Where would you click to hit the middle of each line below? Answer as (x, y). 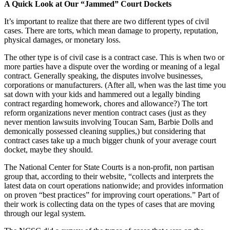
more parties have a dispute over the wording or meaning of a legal (112, 66)
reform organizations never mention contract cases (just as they (105, 112)
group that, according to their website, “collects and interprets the (109, 176)
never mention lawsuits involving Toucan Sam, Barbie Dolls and (109, 122)
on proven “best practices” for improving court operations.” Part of (112, 195)
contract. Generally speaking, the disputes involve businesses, (103, 75)
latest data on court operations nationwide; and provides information (114, 185)
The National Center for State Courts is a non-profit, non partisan (109, 167)
